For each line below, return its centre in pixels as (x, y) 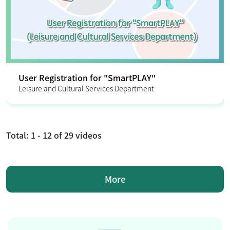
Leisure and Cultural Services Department (86, 89)
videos (88, 135)
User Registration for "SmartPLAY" (87, 78)
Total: (18, 135)
